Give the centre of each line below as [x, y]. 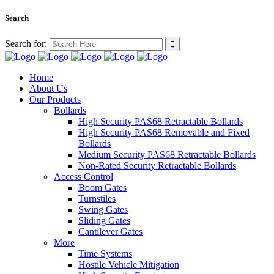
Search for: [26, 44]
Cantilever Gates [110, 232]
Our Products [55, 100]
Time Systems [105, 254]
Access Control [83, 177]
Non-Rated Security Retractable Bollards [157, 166]
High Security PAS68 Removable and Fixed [164, 133]
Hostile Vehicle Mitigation [129, 265]
